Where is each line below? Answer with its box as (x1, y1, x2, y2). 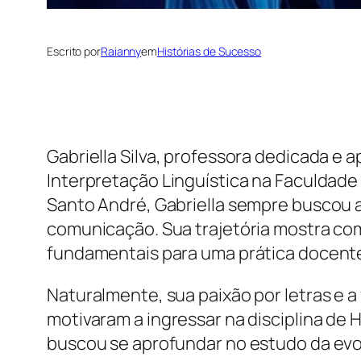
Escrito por (47, 44, 101, 60)
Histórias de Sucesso (157, 44, 262, 60)
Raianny (100, 44, 142, 60)
